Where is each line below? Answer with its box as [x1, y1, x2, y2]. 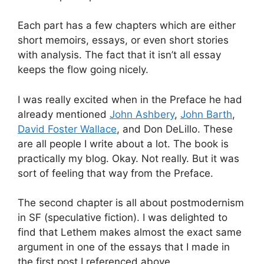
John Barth [180, 108, 232, 120]
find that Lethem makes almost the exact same [18, 226, 242, 239]
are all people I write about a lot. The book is [18, 137, 229, 150]
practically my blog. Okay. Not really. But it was [18, 152, 239, 164]
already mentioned [18, 108, 110, 120]
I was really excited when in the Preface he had [18, 93, 242, 105]
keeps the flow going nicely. [18, 64, 148, 76]
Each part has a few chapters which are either [18, 19, 236, 32]
